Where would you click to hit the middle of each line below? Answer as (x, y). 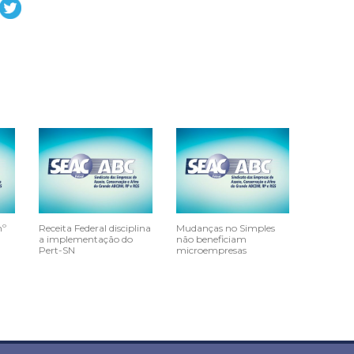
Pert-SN (57, 250)
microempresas (211, 250)
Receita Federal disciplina (95, 228)
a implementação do (86, 239)
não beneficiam (211, 239)
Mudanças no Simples (225, 228)
